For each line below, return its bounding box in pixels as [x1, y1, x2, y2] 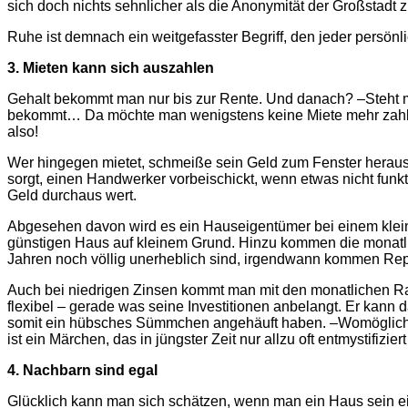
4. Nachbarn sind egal [7, 362, 158, 378]
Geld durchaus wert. [7, 187, 137, 203]
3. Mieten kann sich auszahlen [7, 59, 214, 76]
